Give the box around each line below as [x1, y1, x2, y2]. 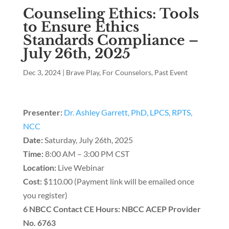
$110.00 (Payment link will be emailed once [41, 176, 194, 187]
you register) [22, 190, 67, 200]
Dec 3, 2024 [22, 68, 61, 77]
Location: [22, 163, 56, 173]
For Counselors [102, 68, 151, 77]
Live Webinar [56, 163, 104, 173]
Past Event [154, 68, 188, 77]
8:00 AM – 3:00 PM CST [44, 149, 129, 159]
